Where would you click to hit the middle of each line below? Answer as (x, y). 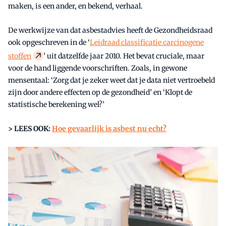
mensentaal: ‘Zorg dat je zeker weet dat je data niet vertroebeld (111, 80)
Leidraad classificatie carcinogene (147, 43)
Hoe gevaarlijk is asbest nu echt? (109, 129)
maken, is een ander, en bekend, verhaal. (75, 6)
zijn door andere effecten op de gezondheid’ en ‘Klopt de (100, 93)
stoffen (20, 56)
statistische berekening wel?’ (56, 105)
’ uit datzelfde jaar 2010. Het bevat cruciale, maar (124, 56)
